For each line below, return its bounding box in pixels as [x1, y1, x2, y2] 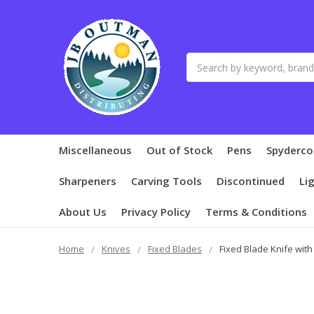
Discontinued [217, 173, 285, 188]
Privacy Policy [121, 204, 191, 219]
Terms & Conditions [205, 204, 307, 219]
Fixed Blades [148, 242, 202, 255]
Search [186, 53, 218, 67]
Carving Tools [131, 173, 202, 188]
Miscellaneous [59, 142, 132, 157]
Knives [102, 242, 130, 255]
